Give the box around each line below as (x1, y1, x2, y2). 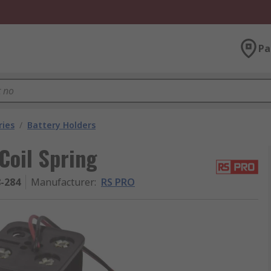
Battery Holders (27, 119, 96, 131)
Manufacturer (31, 175, 94, 189)
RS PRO (101, 175, 135, 189)
